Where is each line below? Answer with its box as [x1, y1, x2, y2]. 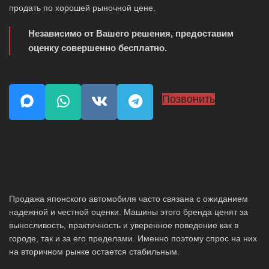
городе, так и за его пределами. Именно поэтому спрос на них [9, 234, 257, 244]
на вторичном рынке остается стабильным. [9, 247, 180, 257]
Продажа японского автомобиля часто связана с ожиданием [9, 194, 248, 204]
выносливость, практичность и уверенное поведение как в [9, 220, 238, 231]
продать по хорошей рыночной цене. [9, 3, 156, 13]
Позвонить [162, 93, 215, 106]
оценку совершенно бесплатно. [28, 43, 167, 53]
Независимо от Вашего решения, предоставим [28, 28, 234, 39]
